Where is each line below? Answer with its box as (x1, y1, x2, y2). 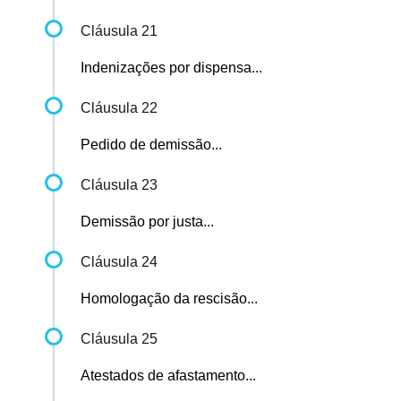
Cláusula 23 (81, 177, 158, 193)
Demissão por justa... (81, 214, 214, 230)
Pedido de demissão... (81, 137, 222, 153)
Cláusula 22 (81, 100, 158, 116)
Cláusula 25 (81, 331, 158, 347)
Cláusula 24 (81, 254, 158, 270)
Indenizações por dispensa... (81, 60, 262, 76)
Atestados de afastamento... (81, 368, 256, 384)
